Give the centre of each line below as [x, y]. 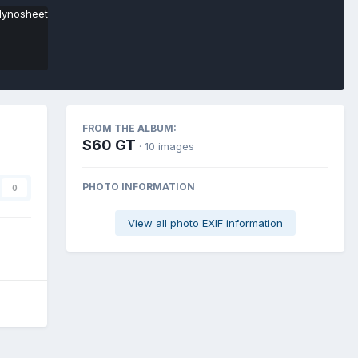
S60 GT [109, 145]
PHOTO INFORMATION [139, 186]
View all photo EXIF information [205, 223]
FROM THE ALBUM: [129, 128]
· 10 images [167, 146]
